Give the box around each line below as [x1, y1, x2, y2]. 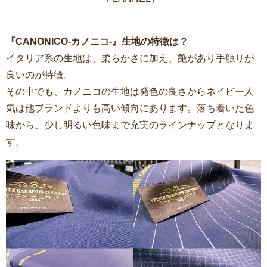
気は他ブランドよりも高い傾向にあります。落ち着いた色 [6, 103, 254, 113]
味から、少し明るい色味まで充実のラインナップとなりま [6, 119, 254, 130]
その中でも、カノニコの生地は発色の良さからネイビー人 [6, 86, 254, 97]
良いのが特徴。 [6, 69, 73, 80]
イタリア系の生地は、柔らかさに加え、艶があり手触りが [6, 52, 254, 63]
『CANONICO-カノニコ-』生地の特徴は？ [6, 36, 188, 46]
